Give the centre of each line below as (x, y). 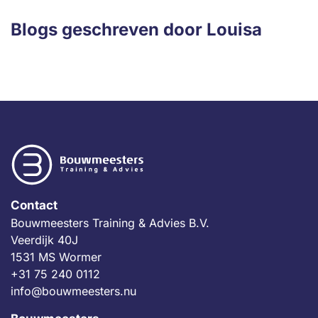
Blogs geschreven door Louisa (136, 29)
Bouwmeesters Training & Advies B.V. (110, 223)
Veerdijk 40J (44, 240)
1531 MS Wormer (56, 257)
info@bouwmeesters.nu (73, 291)
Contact (34, 205)
